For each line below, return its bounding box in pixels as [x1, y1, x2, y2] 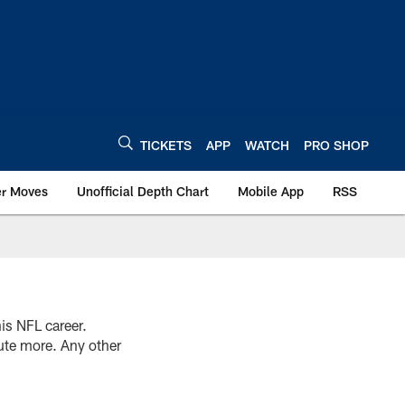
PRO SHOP [304, 137, 369, 153]
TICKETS [140, 137, 192, 153]
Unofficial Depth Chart [77, 184, 209, 199]
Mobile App [238, 184, 304, 199]
